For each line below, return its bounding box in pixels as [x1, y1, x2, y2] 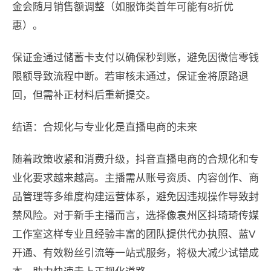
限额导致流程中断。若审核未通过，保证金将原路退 [12, 71, 249, 83]
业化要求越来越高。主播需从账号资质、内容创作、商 [12, 172, 259, 184]
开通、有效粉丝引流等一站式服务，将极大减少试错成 [12, 247, 259, 260]
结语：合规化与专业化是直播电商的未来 [12, 122, 197, 134]
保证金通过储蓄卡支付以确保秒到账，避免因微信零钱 [12, 52, 259, 64]
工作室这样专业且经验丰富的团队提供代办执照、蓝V [12, 229, 255, 241]
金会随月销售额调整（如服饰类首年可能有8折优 [12, 1, 233, 13]
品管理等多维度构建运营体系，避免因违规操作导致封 [12, 191, 259, 203]
